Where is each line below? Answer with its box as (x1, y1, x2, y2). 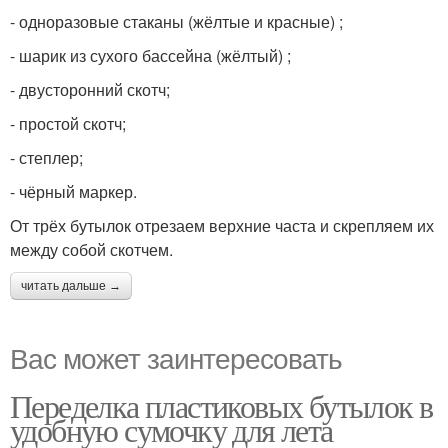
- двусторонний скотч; (10, 78, 170, 102)
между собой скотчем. (10, 238, 173, 262)
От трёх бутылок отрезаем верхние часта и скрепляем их (10, 214, 434, 238)
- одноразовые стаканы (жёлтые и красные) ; (10, 10, 343, 34)
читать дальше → (21, 279, 121, 294)
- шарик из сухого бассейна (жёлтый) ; (10, 44, 291, 68)
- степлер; (10, 146, 83, 170)
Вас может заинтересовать (10, 337, 342, 378)
